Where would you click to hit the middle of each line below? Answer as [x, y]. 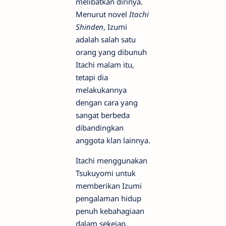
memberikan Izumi [109, 185]
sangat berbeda [103, 115]
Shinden [90, 26]
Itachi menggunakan [111, 160]
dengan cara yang [107, 102]
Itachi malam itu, [105, 64]
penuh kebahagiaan [110, 211]
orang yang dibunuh [111, 52]
